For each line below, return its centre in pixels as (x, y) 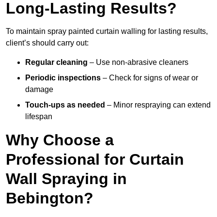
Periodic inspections (63, 78)
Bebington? (50, 198)
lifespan (39, 117)
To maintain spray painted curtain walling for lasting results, (107, 31)
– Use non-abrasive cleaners (138, 62)
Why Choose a (60, 140)
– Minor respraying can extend (158, 105)
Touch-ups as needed (65, 105)
